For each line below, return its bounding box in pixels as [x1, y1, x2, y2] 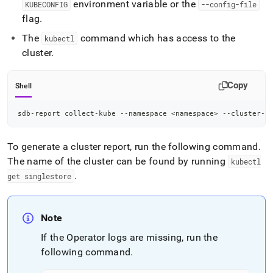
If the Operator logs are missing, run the [41, 232, 218, 243]
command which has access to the [77, 32, 236, 44]
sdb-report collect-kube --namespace [18, 110, 171, 117]
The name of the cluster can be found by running [7, 155, 229, 167]
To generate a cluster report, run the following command [7, 141, 258, 152]
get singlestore [7, 171, 71, 181]
